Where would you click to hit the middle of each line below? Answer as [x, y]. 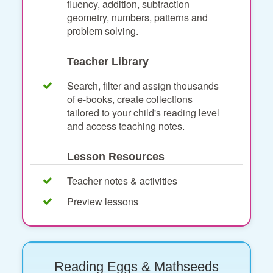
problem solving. [103, 30]
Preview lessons [103, 201]
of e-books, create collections [130, 99]
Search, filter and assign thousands [143, 85]
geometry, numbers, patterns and [137, 17]
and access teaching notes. [126, 126]
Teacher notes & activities [122, 180]
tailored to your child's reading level [143, 112]
